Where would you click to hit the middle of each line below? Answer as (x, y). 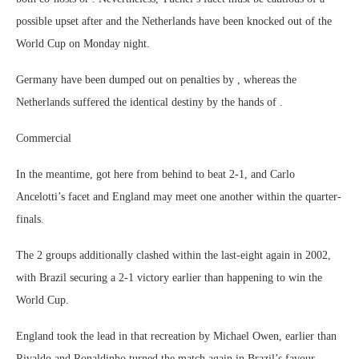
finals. (30, 219)
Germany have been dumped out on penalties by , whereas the (156, 80)
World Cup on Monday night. (83, 44)
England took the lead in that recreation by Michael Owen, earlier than (176, 336)
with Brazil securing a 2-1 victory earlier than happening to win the (169, 278)
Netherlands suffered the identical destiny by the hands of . (149, 102)
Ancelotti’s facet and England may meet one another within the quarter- (179, 197)
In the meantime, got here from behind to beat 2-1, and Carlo (155, 174)
